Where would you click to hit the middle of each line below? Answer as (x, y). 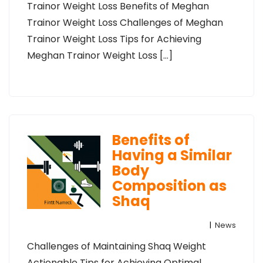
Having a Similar (172, 155)
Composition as (169, 186)
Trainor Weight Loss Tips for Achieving (114, 39)
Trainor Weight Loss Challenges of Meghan (125, 23)
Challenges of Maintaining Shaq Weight (117, 246)
